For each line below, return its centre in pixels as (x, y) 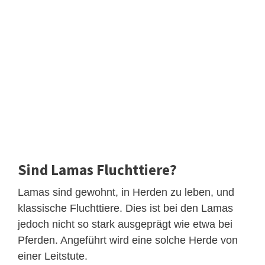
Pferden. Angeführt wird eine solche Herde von (128, 240)
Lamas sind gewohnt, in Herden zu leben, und (126, 192)
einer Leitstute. (53, 256)
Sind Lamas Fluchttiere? (97, 169)
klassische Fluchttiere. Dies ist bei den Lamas (125, 208)
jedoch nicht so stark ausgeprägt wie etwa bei (125, 224)
